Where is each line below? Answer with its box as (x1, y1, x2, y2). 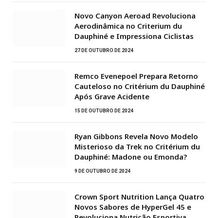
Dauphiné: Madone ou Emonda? (74, 152, 187, 162)
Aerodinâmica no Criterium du (74, 21, 182, 31)
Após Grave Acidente (74, 91, 149, 102)
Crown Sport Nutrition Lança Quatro (74, 192, 204, 202)
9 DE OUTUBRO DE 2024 (74, 168, 130, 174)
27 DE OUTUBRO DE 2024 (74, 48, 133, 54)
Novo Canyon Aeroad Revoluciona (74, 11, 196, 21)
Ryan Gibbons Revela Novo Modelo (74, 131, 198, 142)
